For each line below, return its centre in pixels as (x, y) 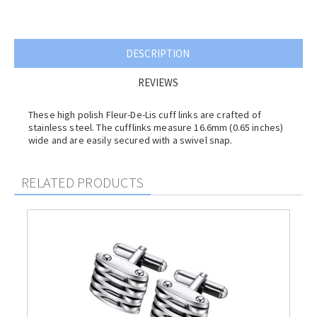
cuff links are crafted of (209, 115)
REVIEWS (158, 82)
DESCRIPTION (158, 53)
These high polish (67, 115)
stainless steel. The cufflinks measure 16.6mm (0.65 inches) (156, 127)
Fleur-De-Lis (131, 115)
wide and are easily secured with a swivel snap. (131, 140)
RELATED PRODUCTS (83, 182)
